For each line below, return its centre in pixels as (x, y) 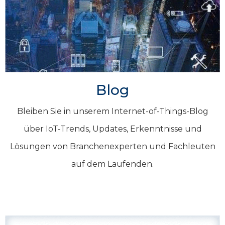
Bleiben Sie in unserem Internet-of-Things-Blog (113, 111)
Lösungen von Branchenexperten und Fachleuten (113, 147)
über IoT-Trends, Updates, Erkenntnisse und (113, 129)
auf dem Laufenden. (113, 164)
